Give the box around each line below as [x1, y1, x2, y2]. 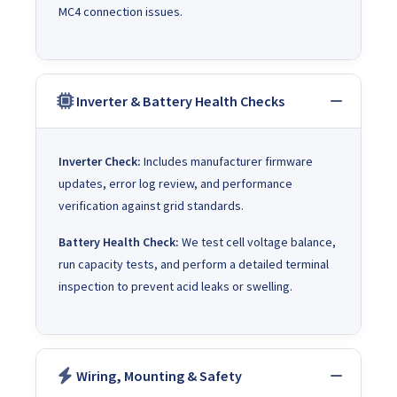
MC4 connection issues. [58, 3, 183, 19]
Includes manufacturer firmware [141, 152, 313, 169]
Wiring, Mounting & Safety [76, 366, 242, 385]
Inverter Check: [58, 152, 141, 169]
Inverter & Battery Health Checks [76, 91, 284, 110]
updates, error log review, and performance [58, 175, 292, 191]
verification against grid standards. [58, 197, 244, 214]
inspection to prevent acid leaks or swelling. [58, 277, 292, 294]
